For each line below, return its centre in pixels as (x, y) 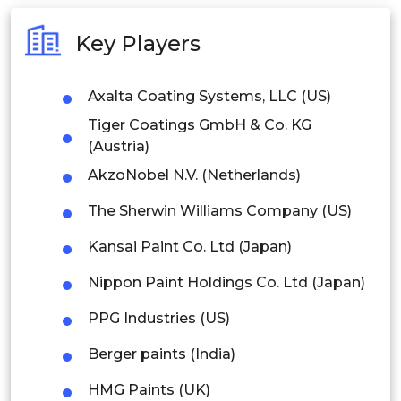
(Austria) (118, 147)
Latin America (114, 287)
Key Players (138, 43)
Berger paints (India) (162, 354)
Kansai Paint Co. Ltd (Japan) (190, 247)
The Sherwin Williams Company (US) (220, 211)
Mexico (94, 325)
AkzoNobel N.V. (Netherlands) (194, 175)
